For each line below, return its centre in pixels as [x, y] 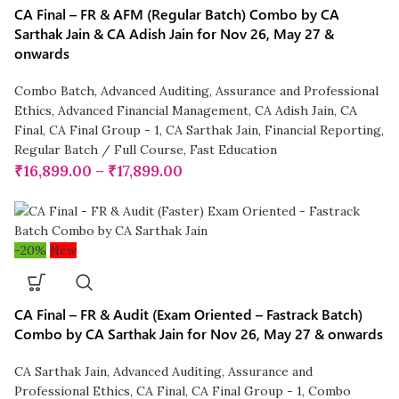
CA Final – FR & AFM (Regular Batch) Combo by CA [177, 14]
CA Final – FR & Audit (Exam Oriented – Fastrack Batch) [189, 314]
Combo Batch [55, 91]
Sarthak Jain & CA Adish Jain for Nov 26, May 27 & [175, 34]
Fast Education [234, 150]
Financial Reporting [323, 130]
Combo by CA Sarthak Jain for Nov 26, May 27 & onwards [199, 334]
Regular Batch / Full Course [99, 150]
